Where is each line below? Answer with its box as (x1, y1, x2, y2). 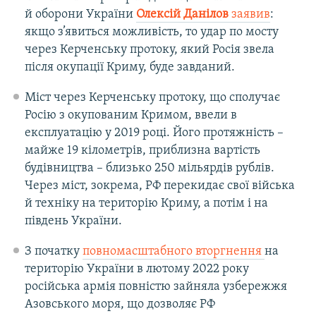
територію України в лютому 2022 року (24, 262, 249, 276)
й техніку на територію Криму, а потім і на (24, 196, 268, 210)
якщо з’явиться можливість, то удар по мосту (24, 25, 279, 39)
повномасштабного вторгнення (82, 244, 265, 258)
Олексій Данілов (135, 7, 229, 21)
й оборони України (24, 7, 136, 21)
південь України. (24, 214, 122, 228)
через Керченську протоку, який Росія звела (24, 42, 274, 56)
